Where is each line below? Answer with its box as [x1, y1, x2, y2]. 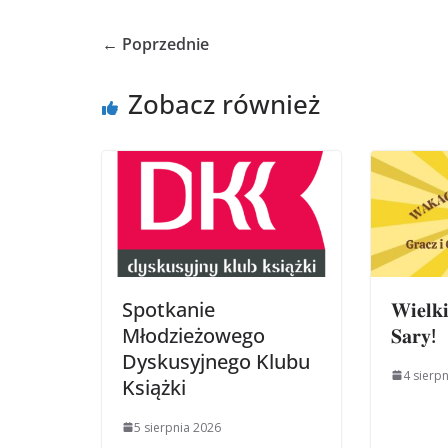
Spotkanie [122, 295, 215, 323]
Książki [122, 373, 186, 401]
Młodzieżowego [122, 321, 265, 349]
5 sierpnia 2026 [134, 418, 221, 436]
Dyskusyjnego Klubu [122, 347, 310, 375]
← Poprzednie [102, 33, 209, 55]
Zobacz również [128, 86, 320, 122]
